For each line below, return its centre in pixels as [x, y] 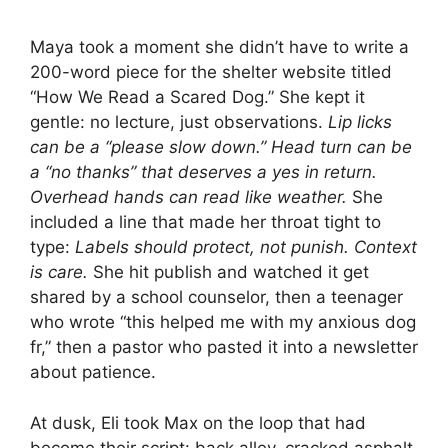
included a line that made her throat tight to [205, 222]
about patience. [93, 372]
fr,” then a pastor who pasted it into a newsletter [224, 347]
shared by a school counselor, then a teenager [216, 297]
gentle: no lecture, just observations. [179, 122]
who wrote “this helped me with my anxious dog [223, 322]
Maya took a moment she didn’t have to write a [219, 47]
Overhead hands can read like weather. [188, 197]
